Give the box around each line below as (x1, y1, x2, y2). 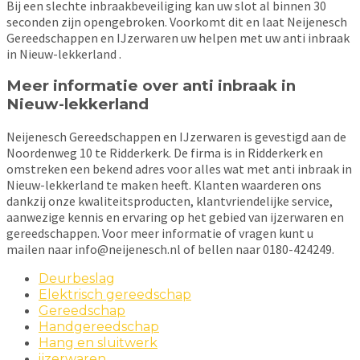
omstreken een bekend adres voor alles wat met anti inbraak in (6, 161, 352, 178)
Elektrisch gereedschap (39, 287, 191, 303)
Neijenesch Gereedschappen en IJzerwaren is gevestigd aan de (6, 129, 346, 145)
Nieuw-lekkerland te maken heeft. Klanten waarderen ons (6, 177, 321, 194)
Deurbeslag (39, 271, 115, 287)
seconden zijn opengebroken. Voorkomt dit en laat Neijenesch (6, 13, 347, 30)
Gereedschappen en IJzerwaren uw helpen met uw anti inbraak (6, 29, 350, 46)
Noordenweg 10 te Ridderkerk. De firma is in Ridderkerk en (6, 145, 323, 162)
